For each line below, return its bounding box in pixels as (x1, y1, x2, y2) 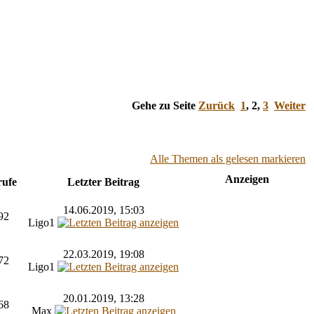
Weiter (274, 99, 306, 111)
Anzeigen (224, 172, 269, 185)
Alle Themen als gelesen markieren (150, 152, 306, 165)
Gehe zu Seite (132, 99, 198, 111)
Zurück (198, 99, 235, 111)
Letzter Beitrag (64, 175, 142, 188)
